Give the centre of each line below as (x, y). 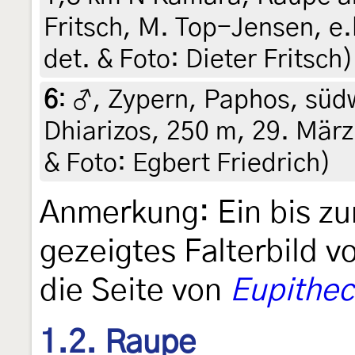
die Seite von (135, 291)
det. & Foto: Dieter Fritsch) (198, 59)
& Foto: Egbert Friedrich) (187, 163)
